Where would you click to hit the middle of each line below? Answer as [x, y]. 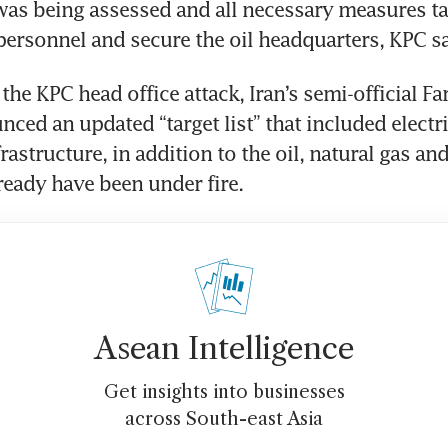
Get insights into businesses [224, 392]
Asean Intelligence [224, 349]
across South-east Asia [224, 419]
